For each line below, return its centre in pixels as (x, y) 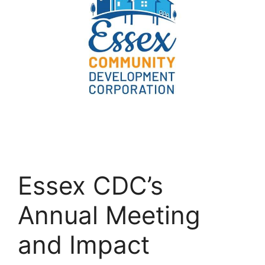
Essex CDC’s (91, 185)
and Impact (84, 244)
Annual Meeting (109, 215)
